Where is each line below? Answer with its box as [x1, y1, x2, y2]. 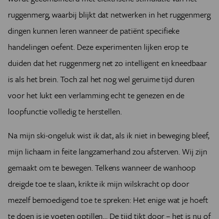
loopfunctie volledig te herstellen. [8, 105, 122, 118]
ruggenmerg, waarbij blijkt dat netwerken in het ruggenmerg [8, 8, 211, 21]
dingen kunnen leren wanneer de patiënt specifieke [8, 24, 180, 37]
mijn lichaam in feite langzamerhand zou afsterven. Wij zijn [8, 145, 207, 158]
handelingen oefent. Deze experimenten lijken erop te [8, 41, 189, 53]
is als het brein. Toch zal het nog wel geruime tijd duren [8, 73, 195, 86]
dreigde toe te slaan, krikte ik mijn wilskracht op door [8, 177, 190, 190]
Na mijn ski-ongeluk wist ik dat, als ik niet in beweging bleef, [8, 129, 209, 142]
